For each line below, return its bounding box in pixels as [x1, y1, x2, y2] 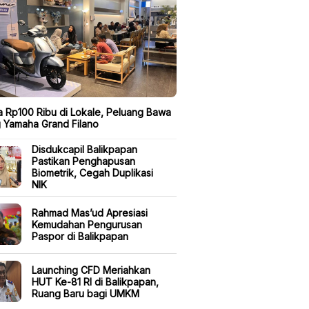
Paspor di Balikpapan [32, 230, 128, 242]
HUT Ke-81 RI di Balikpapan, [32, 275, 159, 288]
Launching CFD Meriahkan [32, 263, 150, 276]
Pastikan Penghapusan [32, 155, 135, 168]
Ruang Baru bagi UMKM [32, 287, 139, 299]
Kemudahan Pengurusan [32, 218, 142, 230]
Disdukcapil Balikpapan [32, 143, 137, 156]
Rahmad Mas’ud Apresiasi [32, 206, 148, 219]
